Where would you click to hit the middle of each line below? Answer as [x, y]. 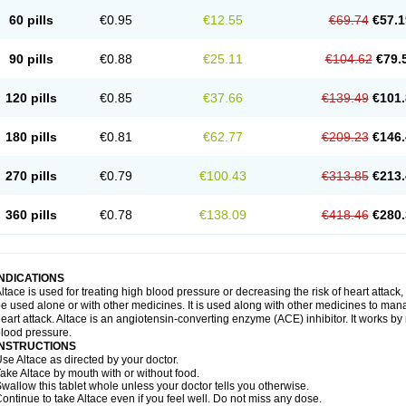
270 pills [31, 176]
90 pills [31, 59]
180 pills [31, 137]
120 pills [31, 98]
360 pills [31, 215]
